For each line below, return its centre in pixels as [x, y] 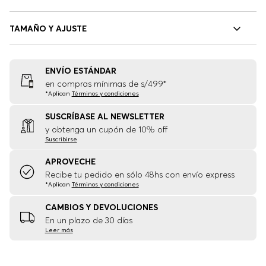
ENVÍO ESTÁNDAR [80, 71]
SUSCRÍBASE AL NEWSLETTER [104, 116]
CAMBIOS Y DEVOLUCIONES [101, 207]
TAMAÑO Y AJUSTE [48, 28]
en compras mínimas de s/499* [105, 84]
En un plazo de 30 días [88, 220]
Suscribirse [61, 139]
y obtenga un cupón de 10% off [106, 129]
